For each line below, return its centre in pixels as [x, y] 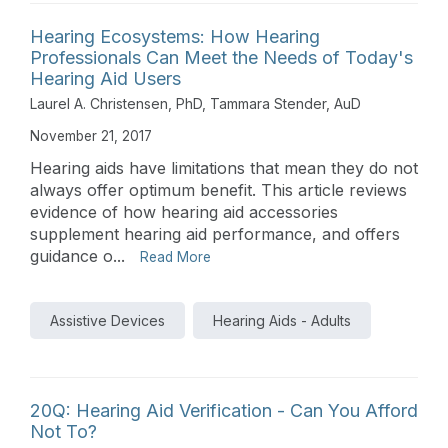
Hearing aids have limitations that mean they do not [224, 167]
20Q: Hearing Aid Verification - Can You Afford [224, 410]
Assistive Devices [107, 320]
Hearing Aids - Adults [282, 320]
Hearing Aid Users [105, 78]
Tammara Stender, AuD [285, 103]
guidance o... [77, 255]
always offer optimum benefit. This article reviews [218, 189]
